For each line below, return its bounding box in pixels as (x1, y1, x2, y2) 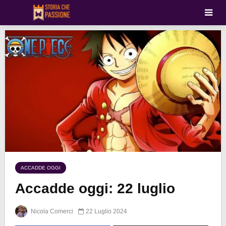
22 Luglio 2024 (86, 207, 127, 215)
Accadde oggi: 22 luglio (15, 181, 175, 197)
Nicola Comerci (29, 207, 73, 215)
